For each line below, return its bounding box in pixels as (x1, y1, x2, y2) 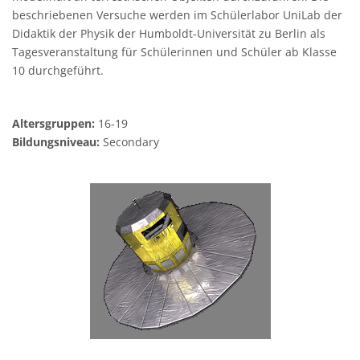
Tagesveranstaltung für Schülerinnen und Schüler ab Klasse (12, 44, 337, 59)
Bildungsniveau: (12, 134, 100, 149)
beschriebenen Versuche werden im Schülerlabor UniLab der (12, 7, 342, 22)
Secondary (100, 134, 159, 149)
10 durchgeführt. (12, 63, 104, 78)
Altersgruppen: (12, 116, 95, 131)
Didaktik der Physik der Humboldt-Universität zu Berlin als (12, 26, 325, 41)
